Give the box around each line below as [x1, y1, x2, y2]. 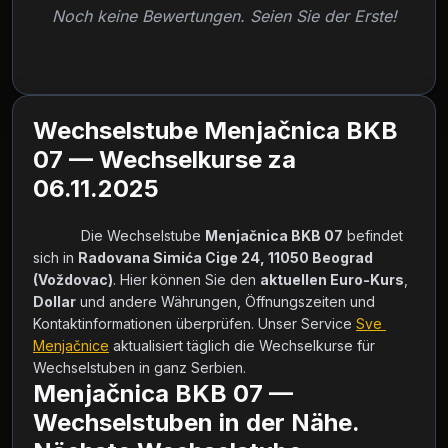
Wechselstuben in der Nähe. [33, 408, 359, 437]
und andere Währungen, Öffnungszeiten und [76, 293, 375, 310]
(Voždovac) [33, 271, 113, 288]
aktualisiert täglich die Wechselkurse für [109, 337, 375, 354]
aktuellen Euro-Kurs [260, 271, 404, 288]
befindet [343, 227, 403, 244]
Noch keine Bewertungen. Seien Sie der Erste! [51, 6, 397, 26]
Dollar [33, 293, 76, 310]
